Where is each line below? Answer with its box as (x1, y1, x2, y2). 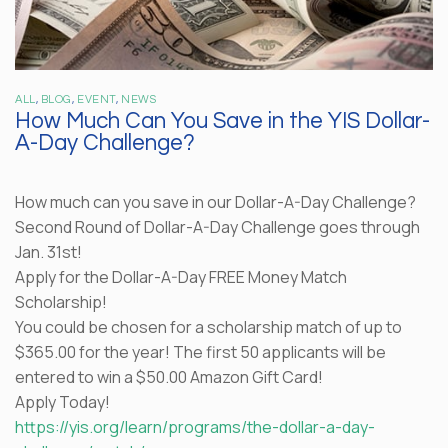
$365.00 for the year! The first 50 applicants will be (15, 340, 386, 363)
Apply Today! (15, 390, 110, 413)
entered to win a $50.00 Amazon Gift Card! (15, 365, 323, 388)
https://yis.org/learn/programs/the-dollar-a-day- (15, 415, 375, 438)
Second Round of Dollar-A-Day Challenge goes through (15, 215, 420, 238)
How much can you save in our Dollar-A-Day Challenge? (15, 190, 416, 213)
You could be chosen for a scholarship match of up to (15, 315, 402, 338)
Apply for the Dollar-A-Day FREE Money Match (15, 265, 347, 288)
